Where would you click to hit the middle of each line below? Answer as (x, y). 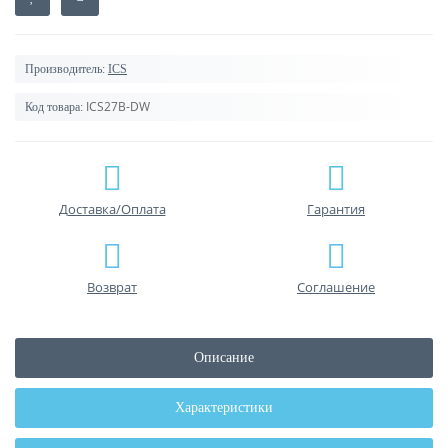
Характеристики (224, 408)
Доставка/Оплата (112, 209)
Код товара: (54, 107)
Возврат (112, 287)
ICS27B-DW (118, 107)
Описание (224, 358)
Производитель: (65, 69)
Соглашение (336, 287)
